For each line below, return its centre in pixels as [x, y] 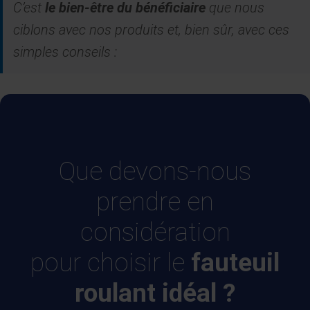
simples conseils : [65, 52]
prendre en [155, 201]
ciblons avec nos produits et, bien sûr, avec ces [151, 29]
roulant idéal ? [155, 293]
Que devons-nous [155, 171]
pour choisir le [111, 262]
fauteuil [235, 262]
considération [155, 232]
